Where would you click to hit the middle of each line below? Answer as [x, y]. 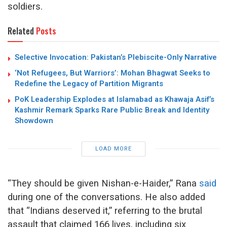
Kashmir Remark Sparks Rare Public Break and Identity [112, 110]
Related [21, 31]
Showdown [34, 120]
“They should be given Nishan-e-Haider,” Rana [103, 183]
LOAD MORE [113, 148]
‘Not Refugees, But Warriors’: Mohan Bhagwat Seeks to [112, 73]
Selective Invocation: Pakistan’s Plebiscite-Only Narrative [116, 57]
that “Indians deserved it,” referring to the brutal [105, 211]
